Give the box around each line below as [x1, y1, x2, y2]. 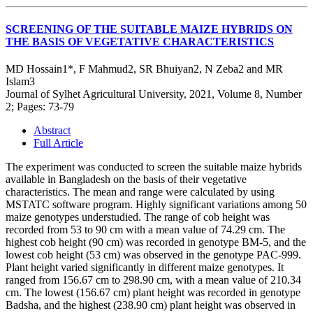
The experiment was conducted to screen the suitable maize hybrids [6, 160, 302, 173]
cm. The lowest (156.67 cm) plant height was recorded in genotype [6, 286, 300, 298]
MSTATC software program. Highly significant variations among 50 [6, 198, 307, 210]
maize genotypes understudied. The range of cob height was [6, 210, 270, 223]
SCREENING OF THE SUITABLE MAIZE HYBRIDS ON [6, 22, 293, 35]
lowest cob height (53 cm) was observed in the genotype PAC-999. [6, 248, 301, 261]
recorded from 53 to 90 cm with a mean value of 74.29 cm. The [6, 223, 285, 235]
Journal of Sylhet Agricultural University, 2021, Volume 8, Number [6, 87, 302, 100]
